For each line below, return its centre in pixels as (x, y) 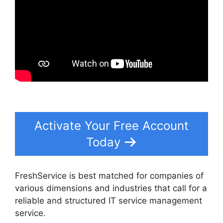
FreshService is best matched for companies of (109, 176)
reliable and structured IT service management (109, 201)
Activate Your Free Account (111, 125)
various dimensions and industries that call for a (111, 188)
